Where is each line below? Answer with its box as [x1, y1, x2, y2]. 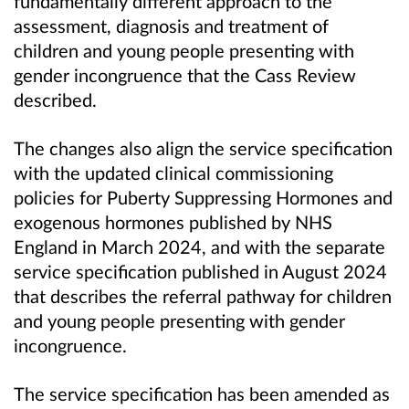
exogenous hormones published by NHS [14, 211, 332, 234]
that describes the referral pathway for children [14, 285, 392, 308]
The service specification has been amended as [14, 383, 390, 405]
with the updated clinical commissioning [14, 162, 333, 184]
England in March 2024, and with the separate [14, 236, 385, 258]
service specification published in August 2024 [14, 260, 387, 283]
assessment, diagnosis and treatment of [14, 15, 329, 37]
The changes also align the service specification [14, 137, 393, 160]
